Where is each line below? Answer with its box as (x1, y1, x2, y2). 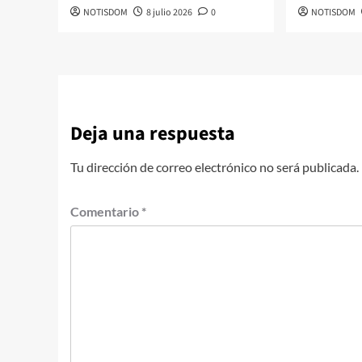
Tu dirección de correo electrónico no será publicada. (70, 158, 359, 175)
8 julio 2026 (146, 5, 192, 19)
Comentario (70, 203, 141, 219)
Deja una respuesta (70, 119, 235, 148)
